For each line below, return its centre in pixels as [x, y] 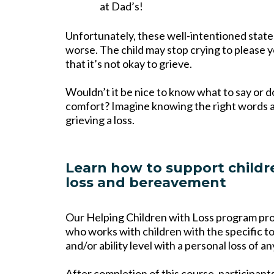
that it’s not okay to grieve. [129, 64]
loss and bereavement [146, 183]
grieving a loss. [100, 120]
